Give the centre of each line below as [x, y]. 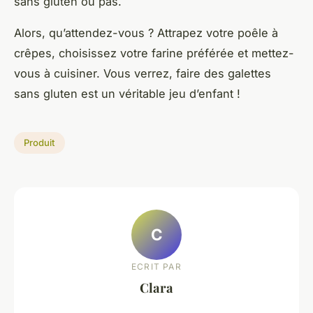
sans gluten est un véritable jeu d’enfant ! [127, 93]
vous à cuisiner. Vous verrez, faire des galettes [143, 73]
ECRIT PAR [156, 267]
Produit [39, 143]
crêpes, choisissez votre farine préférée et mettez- [154, 53]
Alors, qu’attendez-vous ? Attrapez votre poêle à [146, 32]
